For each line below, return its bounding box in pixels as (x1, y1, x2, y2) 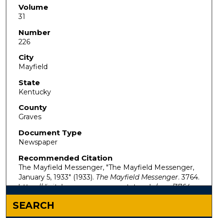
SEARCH (13, 200, 55, 212)
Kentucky (18, 87, 51, 96)
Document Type (18, 128, 82, 138)
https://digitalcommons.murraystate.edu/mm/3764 (18, 182, 191, 191)
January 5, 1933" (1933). (18, 172, 96, 182)
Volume (18, 2, 48, 12)
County (18, 103, 47, 112)
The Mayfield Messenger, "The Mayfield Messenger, (18, 163, 194, 172)
